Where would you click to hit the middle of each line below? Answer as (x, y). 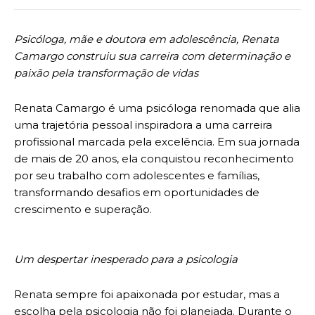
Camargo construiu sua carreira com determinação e (152, 56)
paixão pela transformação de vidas (106, 73)
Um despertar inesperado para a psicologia (126, 259)
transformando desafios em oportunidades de (137, 193)
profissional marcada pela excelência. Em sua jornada (157, 142)
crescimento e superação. (83, 210)
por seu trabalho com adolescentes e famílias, (137, 176)
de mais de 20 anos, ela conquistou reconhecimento (154, 159)
